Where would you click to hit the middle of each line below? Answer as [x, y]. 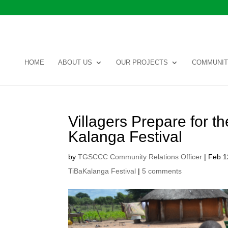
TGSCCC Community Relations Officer [140, 157]
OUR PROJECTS [142, 62]
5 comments [162, 171]
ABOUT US [75, 62]
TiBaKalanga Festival [102, 171]
